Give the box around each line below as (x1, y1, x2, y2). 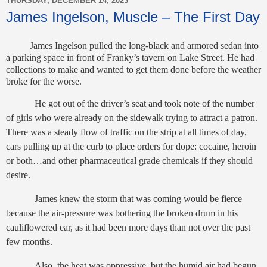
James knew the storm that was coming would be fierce (35, 194, 242, 204)
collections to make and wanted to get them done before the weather (6, 64, 261, 74)
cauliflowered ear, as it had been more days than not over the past (6, 222, 250, 233)
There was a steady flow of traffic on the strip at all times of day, (6, 127, 247, 138)
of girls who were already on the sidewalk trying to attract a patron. (6, 113, 257, 123)
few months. (6, 237, 52, 247)
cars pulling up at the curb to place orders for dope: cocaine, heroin (6, 141, 256, 152)
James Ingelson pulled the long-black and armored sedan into (30, 40, 259, 51)
